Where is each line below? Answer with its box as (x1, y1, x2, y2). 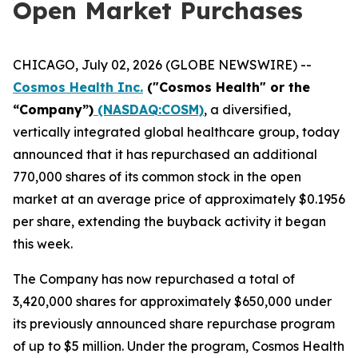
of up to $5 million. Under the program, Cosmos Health (13, 338, 344, 354)
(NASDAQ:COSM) (93, 101, 204, 117)
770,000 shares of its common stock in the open (13, 169, 301, 185)
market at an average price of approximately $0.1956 (13, 191, 345, 207)
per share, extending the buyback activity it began (13, 213, 326, 229)
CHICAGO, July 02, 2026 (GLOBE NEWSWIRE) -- (13, 57, 312, 73)
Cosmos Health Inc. (13, 79, 143, 95)
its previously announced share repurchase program (13, 316, 335, 332)
